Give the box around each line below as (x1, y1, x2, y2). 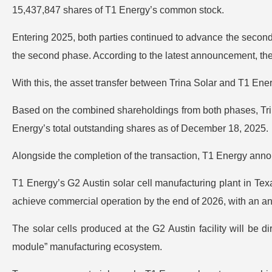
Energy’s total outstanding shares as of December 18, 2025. (12, 123, 268, 134)
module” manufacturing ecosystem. (12, 242, 162, 252)
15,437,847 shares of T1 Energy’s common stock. (12, 5, 224, 15)
